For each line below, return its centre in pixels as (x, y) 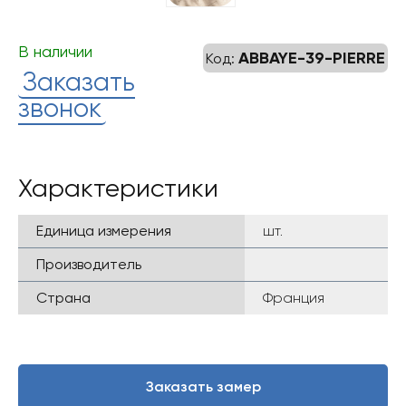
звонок (60, 108)
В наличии (55, 52)
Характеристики (118, 188)
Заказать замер (203, 387)
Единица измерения (104, 231)
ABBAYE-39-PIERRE (312, 58)
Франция (294, 298)
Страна (63, 298)
